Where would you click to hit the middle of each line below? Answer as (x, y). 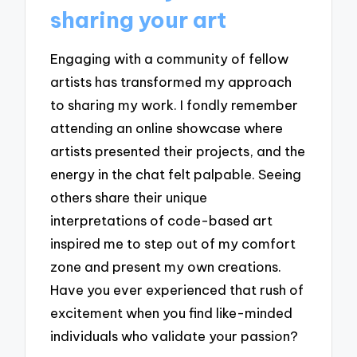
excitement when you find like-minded (172, 313)
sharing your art (139, 19)
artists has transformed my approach (171, 82)
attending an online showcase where (167, 128)
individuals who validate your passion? (175, 336)
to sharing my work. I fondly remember (175, 105)
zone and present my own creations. (166, 267)
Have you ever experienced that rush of (177, 290)
